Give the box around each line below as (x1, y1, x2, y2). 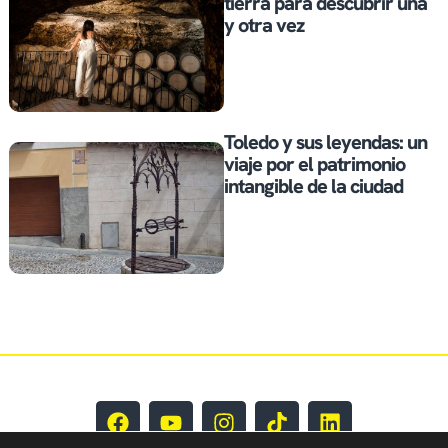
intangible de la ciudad (224, 173, 403, 200)
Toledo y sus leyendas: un (224, 129, 427, 156)
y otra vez (224, 12, 304, 39)
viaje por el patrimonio (224, 151, 405, 178)
